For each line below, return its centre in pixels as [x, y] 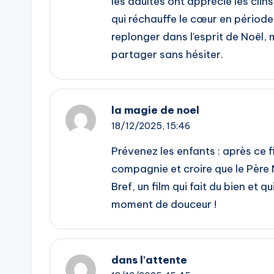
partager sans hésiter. [167, 55]
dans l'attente [149, 260]
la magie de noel [155, 110]
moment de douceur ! [164, 205]
